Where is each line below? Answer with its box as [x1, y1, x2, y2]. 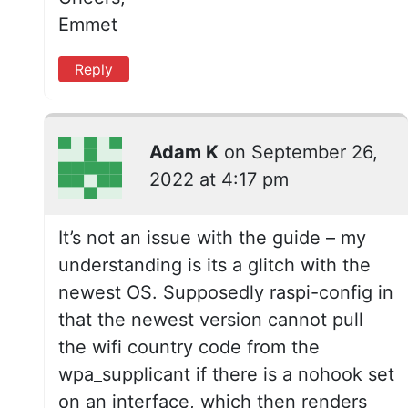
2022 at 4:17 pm [148, 168, 289, 191]
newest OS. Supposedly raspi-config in [58, 281, 393, 304]
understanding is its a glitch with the [58, 254, 371, 277]
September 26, [250, 141, 378, 164]
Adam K [148, 141, 219, 164]
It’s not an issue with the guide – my [58, 227, 366, 250]
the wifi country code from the [58, 336, 320, 359]
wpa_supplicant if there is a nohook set [58, 363, 394, 386]
